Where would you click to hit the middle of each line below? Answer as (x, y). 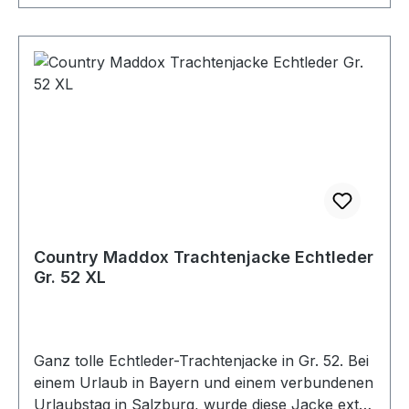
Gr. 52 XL (70, 277)
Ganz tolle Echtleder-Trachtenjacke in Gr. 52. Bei (201, 360)
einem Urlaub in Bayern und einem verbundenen (204, 382)
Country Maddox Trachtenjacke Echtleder (204, 257)
